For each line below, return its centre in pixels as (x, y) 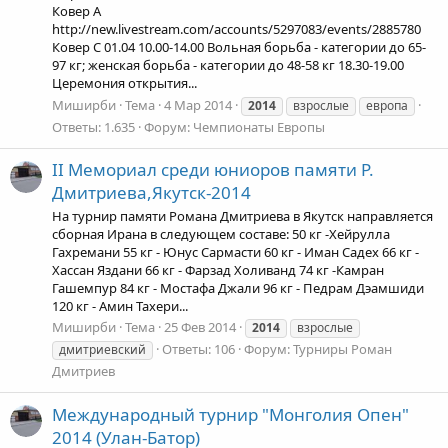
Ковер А (76, 11)
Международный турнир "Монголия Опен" (230, 414)
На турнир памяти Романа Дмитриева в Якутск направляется (242, 216)
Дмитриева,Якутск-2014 (151, 192)
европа (387, 105)
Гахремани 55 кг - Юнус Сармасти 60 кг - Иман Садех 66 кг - (235, 252)
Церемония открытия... (124, 83)
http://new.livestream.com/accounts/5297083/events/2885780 (236, 29)
